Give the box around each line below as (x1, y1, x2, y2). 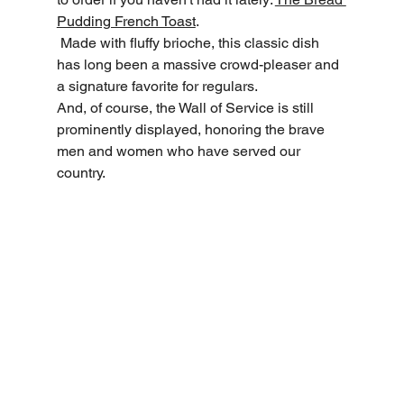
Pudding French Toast (56, 12, 196, 30)
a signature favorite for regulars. (56, 77, 258, 95)
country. (56, 163, 106, 181)
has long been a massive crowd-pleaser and (56, 55, 343, 73)
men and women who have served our (56, 142, 304, 160)
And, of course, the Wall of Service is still (56, 98, 317, 116)
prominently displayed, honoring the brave (56, 120, 328, 138)
